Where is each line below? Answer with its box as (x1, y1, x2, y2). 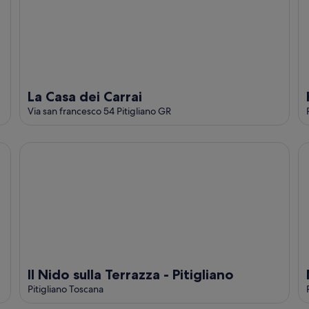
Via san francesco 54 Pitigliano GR (28, 105, 171, 118)
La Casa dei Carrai (28, 88, 142, 106)
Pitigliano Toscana (28, 283, 103, 296)
